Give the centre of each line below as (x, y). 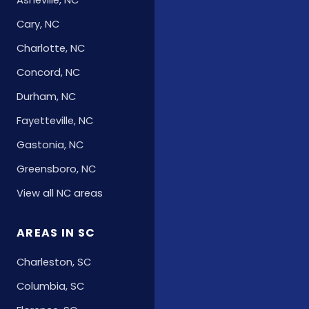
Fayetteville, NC (55, 121)
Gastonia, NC (50, 145)
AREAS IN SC (56, 233)
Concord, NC (48, 73)
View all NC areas (60, 193)
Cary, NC (38, 24)
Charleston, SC (54, 262)
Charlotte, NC (51, 49)
